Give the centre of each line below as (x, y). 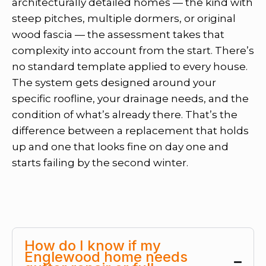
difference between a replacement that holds (130, 130)
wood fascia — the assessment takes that (118, 34)
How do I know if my (93, 245)
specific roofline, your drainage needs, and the (130, 98)
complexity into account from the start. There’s (133, 50)
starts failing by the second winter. (100, 162)
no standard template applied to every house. (130, 66)
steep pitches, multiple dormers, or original (124, 18)
